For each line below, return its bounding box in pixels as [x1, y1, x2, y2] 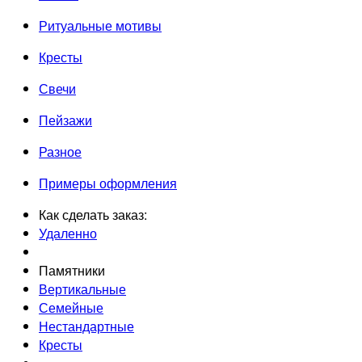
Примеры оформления [39, 173, 177, 192]
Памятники [39, 260, 105, 280]
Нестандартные [39, 316, 134, 335]
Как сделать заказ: [39, 204, 147, 224]
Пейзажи [39, 110, 92, 129]
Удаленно [39, 223, 97, 242]
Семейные [39, 297, 103, 317]
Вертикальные [39, 279, 126, 298]
